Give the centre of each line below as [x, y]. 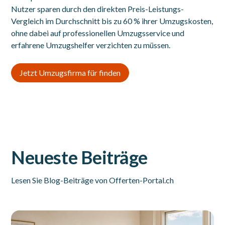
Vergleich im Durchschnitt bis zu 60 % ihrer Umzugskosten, [112, 21]
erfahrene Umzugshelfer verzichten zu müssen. [91, 45]
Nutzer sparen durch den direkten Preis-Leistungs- [98, 9]
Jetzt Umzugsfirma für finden [70, 73]
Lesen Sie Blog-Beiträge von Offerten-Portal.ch [93, 180]
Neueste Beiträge [79, 157]
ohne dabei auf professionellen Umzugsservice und [98, 33]
